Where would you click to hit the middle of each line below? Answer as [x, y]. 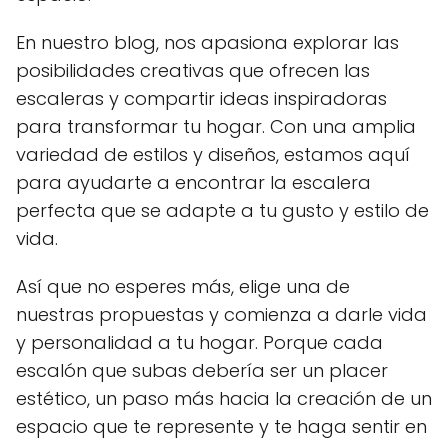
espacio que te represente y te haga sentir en [221, 426]
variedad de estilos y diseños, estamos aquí [213, 154]
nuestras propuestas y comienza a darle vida [221, 314]
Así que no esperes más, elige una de [183, 286]
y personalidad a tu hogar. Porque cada [199, 342]
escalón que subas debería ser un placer [202, 370]
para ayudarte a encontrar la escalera [193, 182]
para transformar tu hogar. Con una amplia [216, 126]
